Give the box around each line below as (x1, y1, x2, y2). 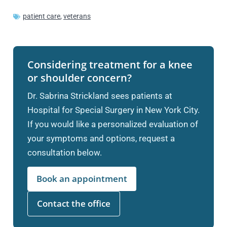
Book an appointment (36, 173, 127, 184)
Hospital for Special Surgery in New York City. (27, 105, 200, 115)
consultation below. (27, 147, 102, 158)
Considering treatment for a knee (27, 58, 193, 71)
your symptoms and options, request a (27, 133, 175, 143)
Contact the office (37, 198, 110, 209)
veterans (63, 12, 91, 20)
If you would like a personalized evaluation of (27, 119, 198, 129)
